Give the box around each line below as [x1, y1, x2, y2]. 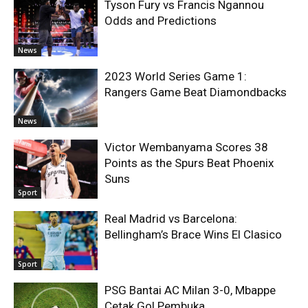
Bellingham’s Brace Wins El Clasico [104, 228, 283, 242]
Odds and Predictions [104, 14, 217, 28]
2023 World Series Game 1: [104, 69, 247, 83]
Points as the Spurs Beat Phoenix [104, 156, 274, 170]
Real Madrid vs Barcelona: [104, 212, 238, 226]
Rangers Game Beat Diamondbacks [104, 85, 287, 99]
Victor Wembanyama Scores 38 [104, 140, 269, 155]
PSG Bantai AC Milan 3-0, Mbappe [104, 283, 276, 297]
